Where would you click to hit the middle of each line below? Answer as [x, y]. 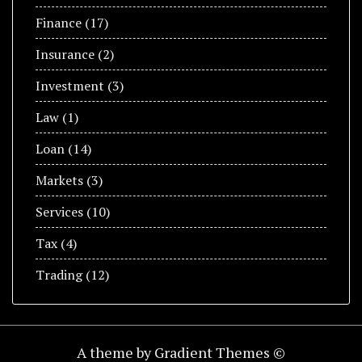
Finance [59, 22]
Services [59, 211]
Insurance [65, 54]
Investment [70, 85]
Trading [59, 274]
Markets [59, 180]
